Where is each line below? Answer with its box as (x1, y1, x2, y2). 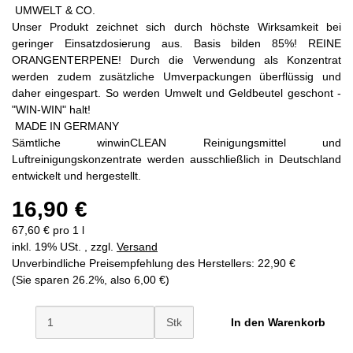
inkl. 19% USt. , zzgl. (12, 240, 117, 253)
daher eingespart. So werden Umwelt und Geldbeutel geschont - (12, 86, 341, 99)
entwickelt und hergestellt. (12, 169, 141, 182)
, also (104, 273, 134, 286)
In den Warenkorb (230, 315, 329, 329)
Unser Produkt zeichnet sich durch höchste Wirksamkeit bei (12, 20, 341, 33)
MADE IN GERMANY (12, 119, 119, 132)
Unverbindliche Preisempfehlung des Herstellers (12, 256, 251, 269)
